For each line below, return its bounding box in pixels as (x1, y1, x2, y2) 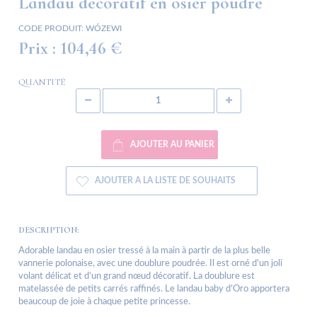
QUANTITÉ (18, 76, 65, 88)
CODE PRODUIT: (18, 24, 83, 33)
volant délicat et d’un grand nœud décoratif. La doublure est (18, 272, 255, 282)
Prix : (18, 38, 56, 59)
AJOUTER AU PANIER (129, 141, 214, 149)
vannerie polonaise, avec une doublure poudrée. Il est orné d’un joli (18, 259, 282, 269)
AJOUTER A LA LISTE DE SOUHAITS (94, 177, 236, 185)
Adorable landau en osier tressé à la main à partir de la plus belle (18, 246, 270, 256)
